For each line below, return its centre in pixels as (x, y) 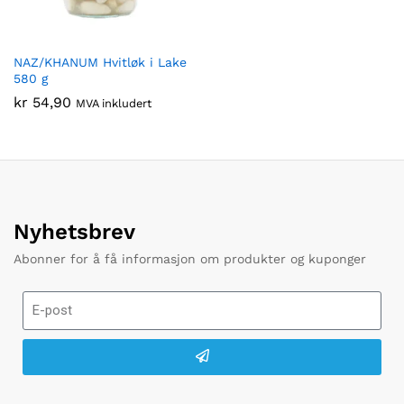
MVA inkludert (114, 103)
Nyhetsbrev (74, 232)
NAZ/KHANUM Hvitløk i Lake (100, 62)
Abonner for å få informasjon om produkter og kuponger (190, 259)
